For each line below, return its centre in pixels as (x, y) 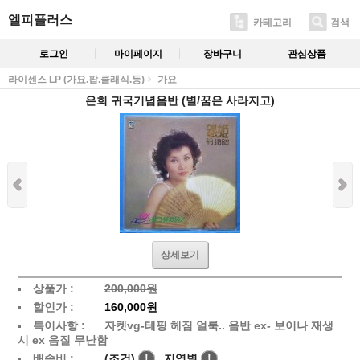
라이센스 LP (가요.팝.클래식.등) (76, 79)
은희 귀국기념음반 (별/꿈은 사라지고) (180, 100)
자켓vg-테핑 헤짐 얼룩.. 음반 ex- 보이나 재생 (219, 325)
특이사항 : (59, 325)
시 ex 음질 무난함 (62, 340)
